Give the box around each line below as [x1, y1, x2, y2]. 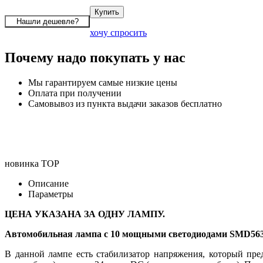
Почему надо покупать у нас [5, 49, 186, 65]
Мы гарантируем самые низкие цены [28, 77, 177, 87]
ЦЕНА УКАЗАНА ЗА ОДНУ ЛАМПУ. [5, 208, 165, 219]
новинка [5, 158, 39, 168]
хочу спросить [90, 27, 147, 38]
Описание [28, 178, 69, 188]
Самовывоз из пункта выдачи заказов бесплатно [28, 98, 222, 109]
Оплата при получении [28, 87, 122, 98]
